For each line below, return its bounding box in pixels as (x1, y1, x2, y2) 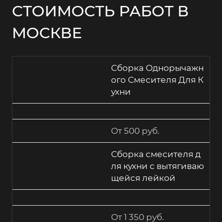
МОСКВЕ (12, 23, 82, 43)
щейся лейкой (111, 173, 175, 183)
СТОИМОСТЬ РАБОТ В (12, 1, 189, 21)
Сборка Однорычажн (111, 63, 204, 73)
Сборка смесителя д (111, 149, 201, 160)
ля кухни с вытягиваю (111, 161, 204, 171)
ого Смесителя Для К (111, 75, 204, 85)
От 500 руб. (111, 126, 160, 136)
